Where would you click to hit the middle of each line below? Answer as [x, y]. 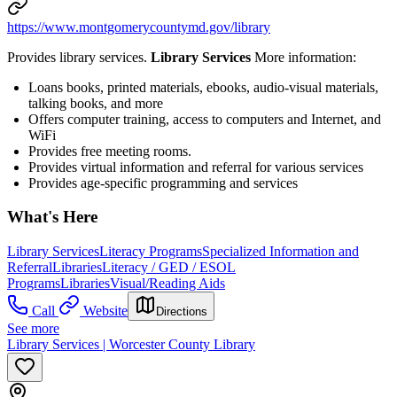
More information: [305, 57]
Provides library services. [79, 57]
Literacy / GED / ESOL [169, 268]
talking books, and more [96, 103]
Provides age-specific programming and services [163, 183]
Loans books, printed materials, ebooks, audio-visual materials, [203, 87]
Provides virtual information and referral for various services [196, 167]
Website [105, 311]
